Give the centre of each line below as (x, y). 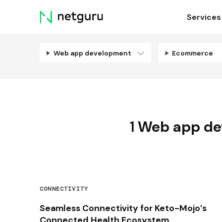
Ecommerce (194, 53)
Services (204, 17)
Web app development (93, 53)
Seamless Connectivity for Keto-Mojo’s (123, 208)
